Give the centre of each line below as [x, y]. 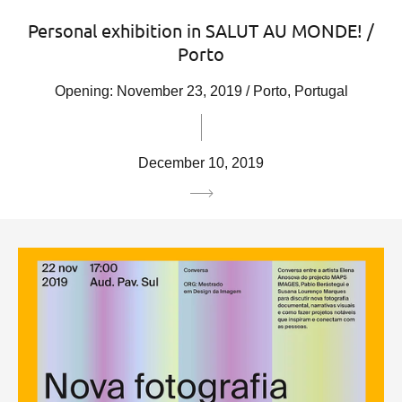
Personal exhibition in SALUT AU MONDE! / [201, 31]
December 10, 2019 [201, 163]
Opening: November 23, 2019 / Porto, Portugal [201, 92]
